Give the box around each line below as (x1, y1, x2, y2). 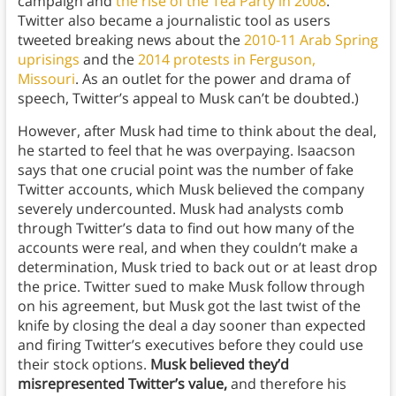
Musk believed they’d (149, 354, 289, 375)
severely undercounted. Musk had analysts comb (17, 199, 344, 219)
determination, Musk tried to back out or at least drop (17, 257, 377, 278)
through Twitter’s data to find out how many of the (17, 218, 354, 239)
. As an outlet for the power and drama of (74, 69, 350, 89)
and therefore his (226, 374, 346, 394)
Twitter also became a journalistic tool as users (17, 11, 331, 31)
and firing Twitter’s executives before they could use (17, 335, 363, 355)
